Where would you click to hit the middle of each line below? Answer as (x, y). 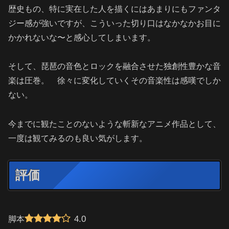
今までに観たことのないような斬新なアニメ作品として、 (114, 124)
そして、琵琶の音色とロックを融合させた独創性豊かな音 (114, 66)
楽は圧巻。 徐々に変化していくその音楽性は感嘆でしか (114, 81)
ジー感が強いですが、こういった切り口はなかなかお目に (114, 23)
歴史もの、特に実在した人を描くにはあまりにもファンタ (114, 9)
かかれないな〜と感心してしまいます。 (82, 37)
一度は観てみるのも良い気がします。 (78, 139)
